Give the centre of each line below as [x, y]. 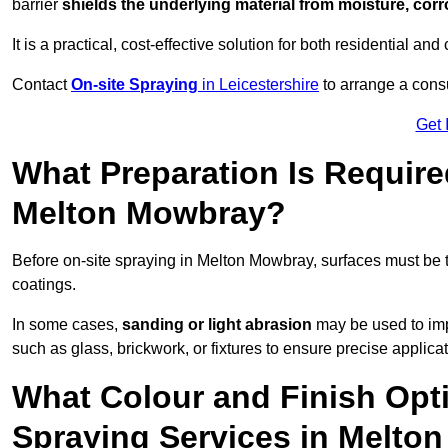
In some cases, [67, 325]
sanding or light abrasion [217, 325]
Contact [41, 85]
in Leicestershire [258, 85]
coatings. [44, 285]
